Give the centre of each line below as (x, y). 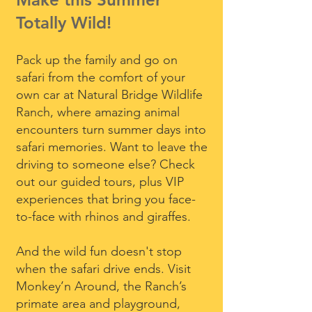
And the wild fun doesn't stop (99, 251)
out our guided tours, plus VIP (100, 182)
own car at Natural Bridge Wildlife (109, 95)
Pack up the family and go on (97, 60)
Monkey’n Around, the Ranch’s (101, 286)
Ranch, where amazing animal (98, 112)
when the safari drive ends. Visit (103, 269)
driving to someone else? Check (106, 164)
